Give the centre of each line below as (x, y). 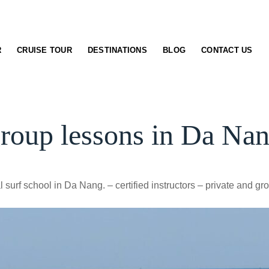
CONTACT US (227, 50)
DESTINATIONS (117, 50)
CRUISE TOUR (44, 50)
